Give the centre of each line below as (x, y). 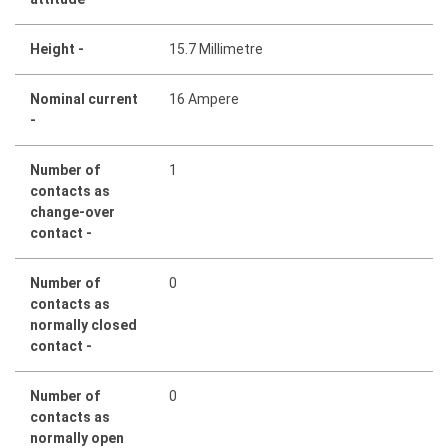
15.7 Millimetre (216, 48)
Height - (57, 48)
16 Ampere (204, 98)
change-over (72, 211)
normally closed (83, 324)
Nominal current (84, 98)
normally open (77, 437)
